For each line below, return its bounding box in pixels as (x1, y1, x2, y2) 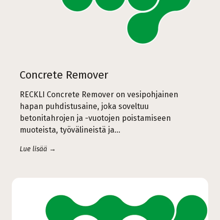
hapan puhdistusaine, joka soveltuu (20, 101, 149, 111)
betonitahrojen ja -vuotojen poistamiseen (20, 113, 171, 123)
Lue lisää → (20, 144, 56, 153)
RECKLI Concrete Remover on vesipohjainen (20, 89, 178, 99)
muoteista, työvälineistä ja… (20, 125, 120, 135)
